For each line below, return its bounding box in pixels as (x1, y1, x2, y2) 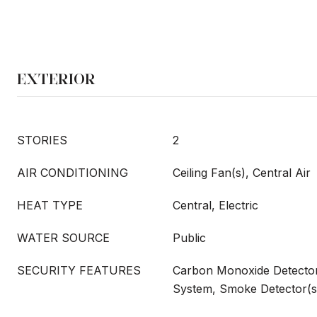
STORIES (17, 133, 67, 147)
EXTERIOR (17, 69, 96, 88)
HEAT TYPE (17, 198, 83, 212)
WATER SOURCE (17, 231, 110, 245)
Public (173, 231, 206, 245)
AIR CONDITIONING (17, 166, 128, 180)
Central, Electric (173, 198, 258, 212)
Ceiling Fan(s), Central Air (173, 166, 311, 180)
